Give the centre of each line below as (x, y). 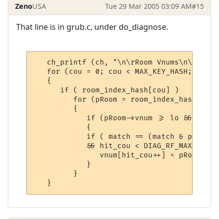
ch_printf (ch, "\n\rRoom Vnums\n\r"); (122, 62)
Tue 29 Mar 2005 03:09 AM (148, 6)
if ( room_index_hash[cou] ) (107, 90)
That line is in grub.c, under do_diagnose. (92, 27)
